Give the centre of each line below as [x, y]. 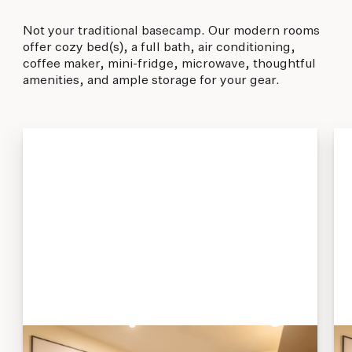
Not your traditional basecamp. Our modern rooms [171, 31]
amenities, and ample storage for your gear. [151, 80]
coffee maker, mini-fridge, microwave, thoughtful [169, 64]
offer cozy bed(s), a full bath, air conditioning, [159, 47]
